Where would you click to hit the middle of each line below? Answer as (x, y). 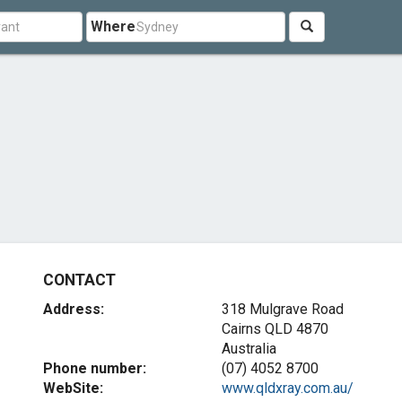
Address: (74, 309)
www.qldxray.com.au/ (287, 388)
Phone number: (95, 368)
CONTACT (79, 280)
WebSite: (74, 388)
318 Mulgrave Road (282, 309)
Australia (249, 349)
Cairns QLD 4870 (275, 329)
